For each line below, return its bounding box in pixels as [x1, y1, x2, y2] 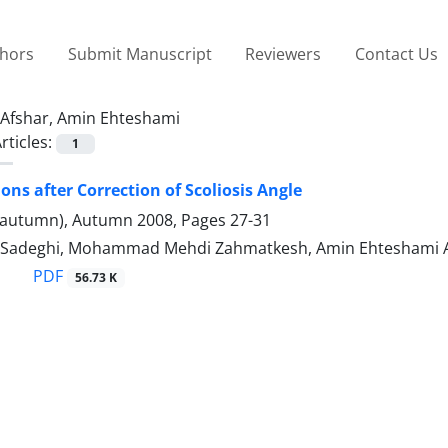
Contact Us [354, 42, 438, 65]
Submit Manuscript [67, 42, 212, 65]
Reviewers [245, 42, 322, 65]
